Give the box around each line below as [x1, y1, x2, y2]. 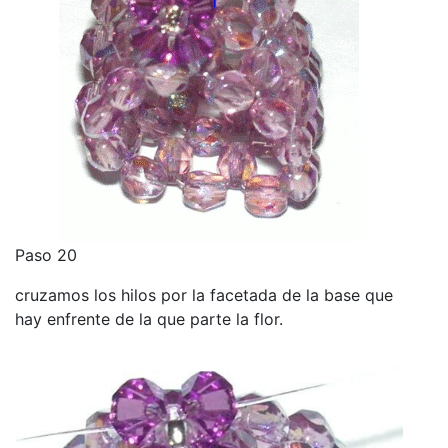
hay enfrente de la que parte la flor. [15, 308, 283, 329]
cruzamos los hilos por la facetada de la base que [15, 284, 393, 305]
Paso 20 [15, 244, 77, 265]
